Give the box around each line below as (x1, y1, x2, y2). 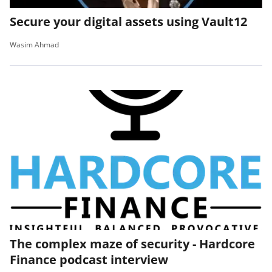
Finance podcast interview (10, 251, 168, 268)
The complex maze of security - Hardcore (10, 236, 255, 253)
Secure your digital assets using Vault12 (10, 13, 247, 30)
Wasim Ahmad (10, 39, 59, 50)
